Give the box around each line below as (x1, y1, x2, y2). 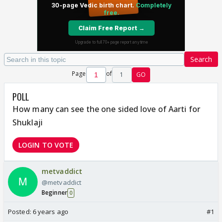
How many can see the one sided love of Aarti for (12, 104, 200, 114)
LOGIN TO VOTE (18, 140, 74, 150)
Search (190, 55, 212, 64)
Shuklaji (12, 117, 43, 128)
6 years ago (32, 207, 68, 216)
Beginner (42, 188, 67, 197)
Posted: (8, 207, 33, 216)
